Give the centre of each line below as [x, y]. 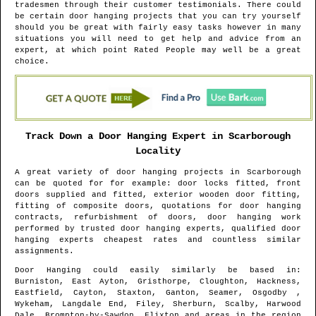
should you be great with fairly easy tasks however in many [158, 28]
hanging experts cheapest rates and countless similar [158, 240]
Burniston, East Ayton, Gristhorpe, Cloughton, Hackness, [158, 282]
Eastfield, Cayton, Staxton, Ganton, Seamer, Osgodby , [158, 293]
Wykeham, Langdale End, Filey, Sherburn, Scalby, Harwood [158, 304]
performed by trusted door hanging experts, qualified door [158, 229]
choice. [32, 62]
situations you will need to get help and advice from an [158, 39]
